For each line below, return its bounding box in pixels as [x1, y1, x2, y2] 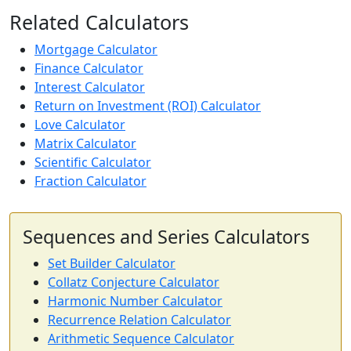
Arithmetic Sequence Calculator [48, 330, 234, 347]
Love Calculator [34, 116, 125, 133]
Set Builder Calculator [48, 255, 175, 272]
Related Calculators [9, 9, 189, 35]
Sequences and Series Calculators [23, 224, 309, 249]
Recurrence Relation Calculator [48, 311, 231, 328]
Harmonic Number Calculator [48, 292, 223, 309]
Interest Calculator [34, 78, 145, 96]
